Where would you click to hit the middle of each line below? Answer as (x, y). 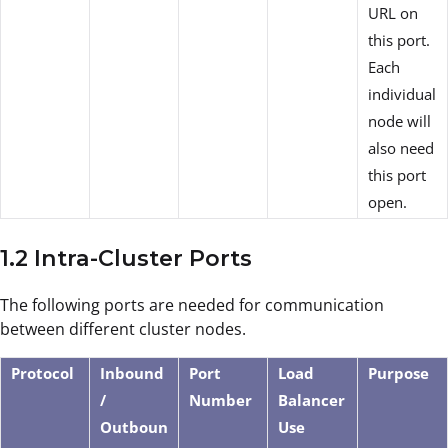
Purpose (398, 372)
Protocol (42, 372)
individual (402, 93)
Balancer (311, 399)
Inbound (132, 372)
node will (399, 120)
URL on (393, 12)
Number (220, 399)
